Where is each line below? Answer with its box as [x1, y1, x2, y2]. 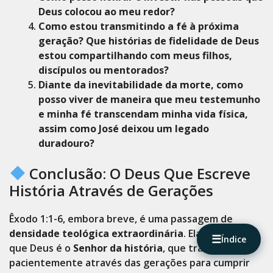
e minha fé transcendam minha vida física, [38, 107, 248, 121]
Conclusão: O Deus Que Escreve [26, 163, 251, 183]
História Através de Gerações [9, 180, 213, 200]
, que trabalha [163, 241, 229, 255]
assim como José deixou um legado [38, 122, 209, 135]
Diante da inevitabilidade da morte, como [38, 78, 243, 91]
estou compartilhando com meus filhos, [38, 49, 232, 62]
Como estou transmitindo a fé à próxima [38, 19, 239, 33]
